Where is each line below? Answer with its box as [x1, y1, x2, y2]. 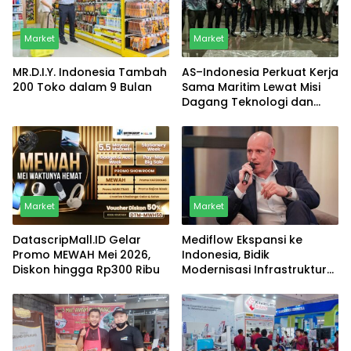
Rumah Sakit [182, 276, 252, 292]
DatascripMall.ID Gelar [13, 231, 141, 248]
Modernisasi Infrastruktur [182, 261, 327, 277]
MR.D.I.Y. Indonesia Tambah [13, 63, 167, 80]
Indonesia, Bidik [182, 246, 270, 262]
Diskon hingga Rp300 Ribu [13, 261, 160, 277]
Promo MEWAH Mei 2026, [13, 246, 150, 262]
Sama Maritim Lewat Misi [182, 78, 320, 95]
